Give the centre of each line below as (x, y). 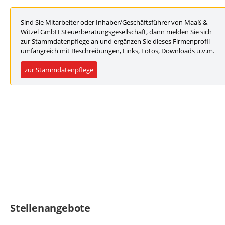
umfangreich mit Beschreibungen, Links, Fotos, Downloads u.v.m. (118, 51)
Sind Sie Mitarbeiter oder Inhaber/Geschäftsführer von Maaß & (114, 22)
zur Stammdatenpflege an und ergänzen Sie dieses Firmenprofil (115, 41)
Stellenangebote (50, 208)
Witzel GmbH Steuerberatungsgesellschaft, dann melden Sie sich (116, 32)
